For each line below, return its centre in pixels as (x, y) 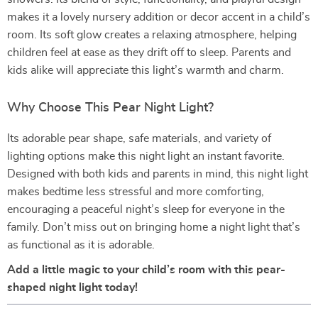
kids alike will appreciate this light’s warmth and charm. (146, 70)
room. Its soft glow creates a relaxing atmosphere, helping (152, 35)
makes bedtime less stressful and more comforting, (136, 192)
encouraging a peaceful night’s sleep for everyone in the (146, 209)
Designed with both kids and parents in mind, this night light (158, 174)
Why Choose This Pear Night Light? (110, 108)
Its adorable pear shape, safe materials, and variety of (139, 138)
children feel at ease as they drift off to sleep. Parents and (149, 53)
